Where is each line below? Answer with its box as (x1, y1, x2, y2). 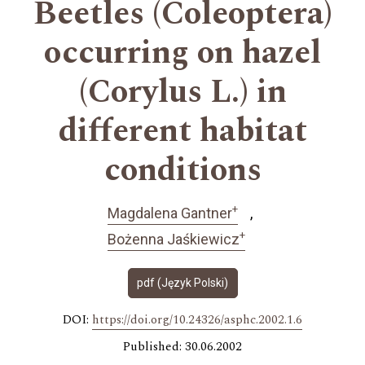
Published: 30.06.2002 (123, 336, 242, 356)
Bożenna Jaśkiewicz (108, 231, 240, 248)
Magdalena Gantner (107, 204, 232, 222)
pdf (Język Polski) (137, 275, 228, 289)
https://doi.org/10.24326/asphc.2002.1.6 (92, 310, 302, 329)
